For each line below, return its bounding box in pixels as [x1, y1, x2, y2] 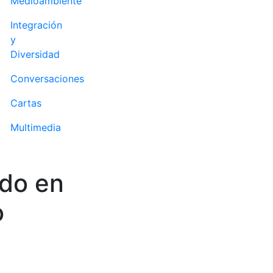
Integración [10, 18, 62, 31]
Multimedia [10, 121, 61, 133]
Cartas [10, 96, 41, 109]
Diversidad [10, 48, 60, 60]
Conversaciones [10, 72, 84, 85]
